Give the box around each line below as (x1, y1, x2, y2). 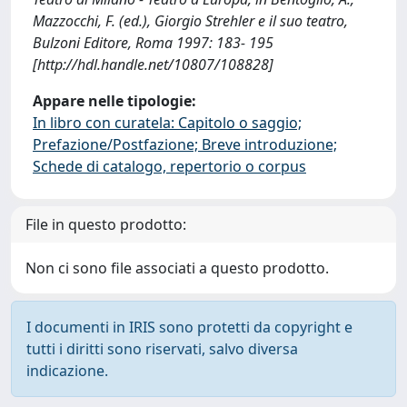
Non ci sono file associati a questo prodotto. (25, 258, 329, 278)
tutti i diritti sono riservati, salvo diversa (26, 339, 298, 359)
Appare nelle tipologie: (33, 91, 196, 111)
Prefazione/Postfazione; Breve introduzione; (33, 134, 337, 154)
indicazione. (26, 361, 108, 381)
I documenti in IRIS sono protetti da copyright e (26, 317, 352, 337)
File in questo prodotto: (25, 214, 186, 234)
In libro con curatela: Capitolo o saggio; (33, 113, 302, 133)
